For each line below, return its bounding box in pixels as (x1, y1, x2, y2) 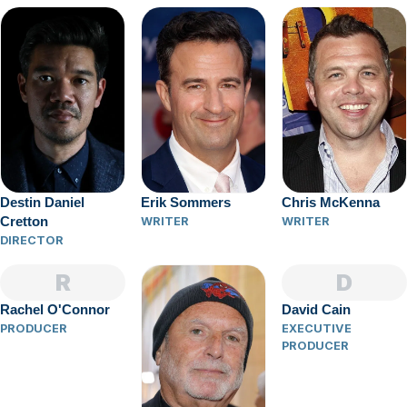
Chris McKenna (282, 195, 380, 211)
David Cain (282, 303, 351, 318)
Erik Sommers (141, 195, 231, 211)
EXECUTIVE (282, 322, 352, 336)
